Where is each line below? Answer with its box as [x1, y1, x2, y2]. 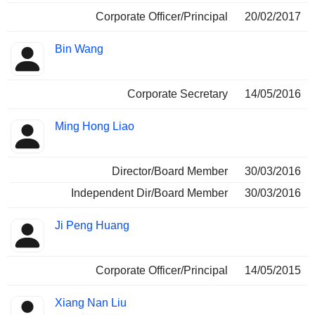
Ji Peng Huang [55, 219, 129, 232]
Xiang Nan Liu [55, 297, 127, 309]
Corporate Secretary [127, 88, 228, 101]
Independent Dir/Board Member [71, 187, 228, 200]
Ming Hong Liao [55, 120, 134, 133]
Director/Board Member [112, 165, 228, 178]
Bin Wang [55, 43, 103, 56]
